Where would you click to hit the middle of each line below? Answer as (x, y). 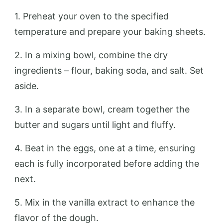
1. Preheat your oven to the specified (92, 16)
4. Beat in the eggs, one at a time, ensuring (105, 148)
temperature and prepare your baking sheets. (110, 31)
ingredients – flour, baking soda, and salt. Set (109, 70)
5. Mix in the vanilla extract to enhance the (105, 202)
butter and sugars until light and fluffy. (95, 124)
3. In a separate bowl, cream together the (102, 109)
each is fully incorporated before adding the (107, 163)
